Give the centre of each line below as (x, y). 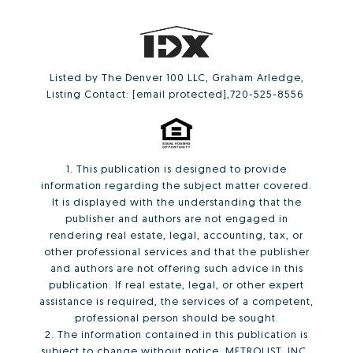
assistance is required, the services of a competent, (176, 301)
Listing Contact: (89, 93)
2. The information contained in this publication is (176, 334)
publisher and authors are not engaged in (176, 218)
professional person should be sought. (176, 317)
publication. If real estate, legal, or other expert (176, 284)
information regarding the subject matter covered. (176, 185)
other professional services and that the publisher (176, 251)
